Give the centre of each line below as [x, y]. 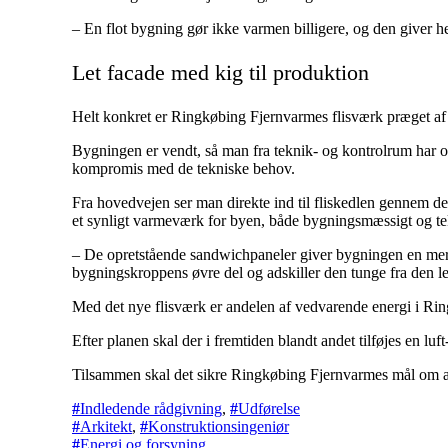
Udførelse [269, 408]
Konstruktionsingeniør [218, 426]
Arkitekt [106, 426]
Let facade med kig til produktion [220, 72]
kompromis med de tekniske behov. [183, 168]
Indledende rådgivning [151, 408]
